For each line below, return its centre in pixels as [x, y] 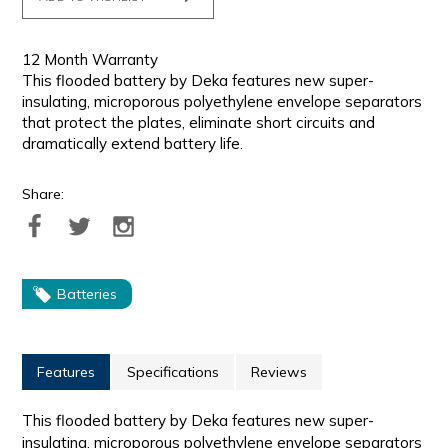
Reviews [279, 372]
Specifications [173, 372]
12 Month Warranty [90, 60]
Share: [43, 194]
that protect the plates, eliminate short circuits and [199, 123]
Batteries [87, 294]
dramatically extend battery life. [133, 144]
